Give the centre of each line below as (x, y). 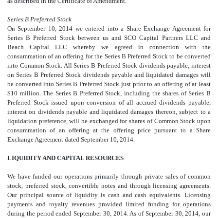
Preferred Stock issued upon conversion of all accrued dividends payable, (109, 102)
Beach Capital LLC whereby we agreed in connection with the (109, 47)
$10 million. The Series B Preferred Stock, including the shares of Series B (109, 93)
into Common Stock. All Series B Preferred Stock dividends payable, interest (109, 65)
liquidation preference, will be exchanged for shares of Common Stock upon (109, 121)
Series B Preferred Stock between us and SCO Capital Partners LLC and (109, 37)
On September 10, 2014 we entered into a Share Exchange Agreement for (109, 28)
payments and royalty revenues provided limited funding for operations (109, 204)
